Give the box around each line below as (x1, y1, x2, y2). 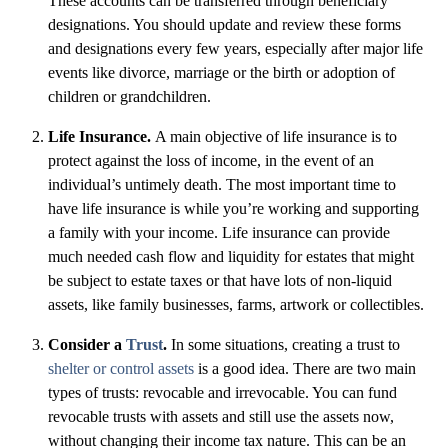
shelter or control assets (48, 360, 194, 378)
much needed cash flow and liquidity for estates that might (48, 248, 414, 266)
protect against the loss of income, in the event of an (48, 152, 374, 170)
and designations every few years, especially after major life (48, 40, 423, 58)
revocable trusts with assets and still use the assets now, (48, 408, 394, 426)
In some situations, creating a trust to (171, 336, 400, 354)
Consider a (48, 336, 126, 354)
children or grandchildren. (48, 88, 211, 106)
